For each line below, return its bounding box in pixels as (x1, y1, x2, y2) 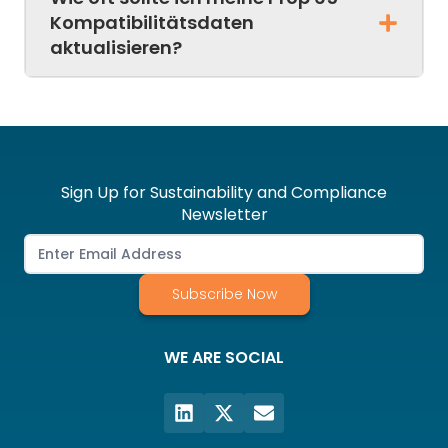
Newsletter (180, 203, 268, 227)
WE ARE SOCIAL (164, 345, 284, 369)
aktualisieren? (50, 35, 182, 61)
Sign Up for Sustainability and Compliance (61, 181, 387, 205)
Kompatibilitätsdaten (50, 10, 254, 36)
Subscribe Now (171, 283, 277, 304)
